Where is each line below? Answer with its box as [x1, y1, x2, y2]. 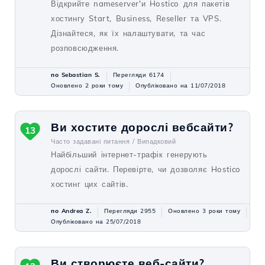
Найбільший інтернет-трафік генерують [51, 150, 208, 159]
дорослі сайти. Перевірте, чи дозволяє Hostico [51, 164, 241, 174]
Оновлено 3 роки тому [168, 207, 240, 215]
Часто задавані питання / [51, 137, 134, 146]
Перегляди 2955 [104, 207, 156, 215]
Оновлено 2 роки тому [51, 82, 123, 89]
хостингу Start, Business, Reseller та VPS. [51, 14, 222, 23]
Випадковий [137, 137, 176, 146]
